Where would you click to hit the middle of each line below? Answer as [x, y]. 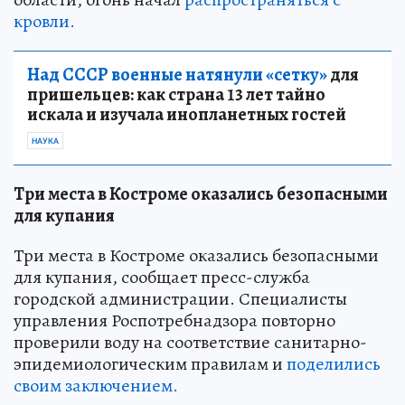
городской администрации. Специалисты [180, 298]
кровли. [44, 21]
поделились [334, 363]
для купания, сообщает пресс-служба [162, 277]
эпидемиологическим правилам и [150, 363]
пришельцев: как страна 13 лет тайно [176, 94]
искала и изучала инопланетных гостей [187, 114]
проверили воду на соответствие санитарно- [190, 342]
